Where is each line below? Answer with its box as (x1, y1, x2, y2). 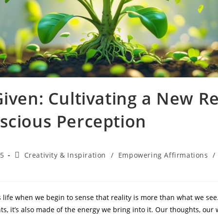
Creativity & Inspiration (24, 150, 107, 160)
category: (14, 159, 47, 168)
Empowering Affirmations (118, 150, 208, 160)
